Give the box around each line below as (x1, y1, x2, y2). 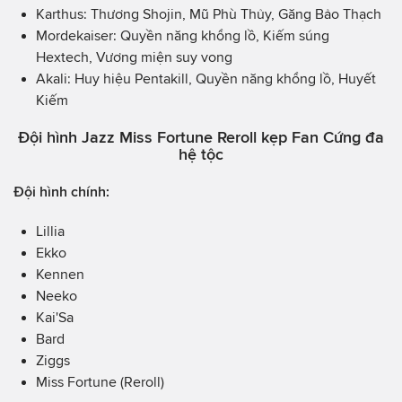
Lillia (36, 223, 65, 240)
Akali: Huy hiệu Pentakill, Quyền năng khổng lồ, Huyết (36, 71, 376, 87)
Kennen (36, 267, 84, 283)
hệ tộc (179, 145, 223, 164)
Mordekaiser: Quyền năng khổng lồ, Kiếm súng (36, 28, 329, 44)
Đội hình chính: (13, 184, 109, 200)
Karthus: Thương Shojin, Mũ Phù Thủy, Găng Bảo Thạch (36, 6, 381, 22)
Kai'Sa (36, 310, 74, 326)
